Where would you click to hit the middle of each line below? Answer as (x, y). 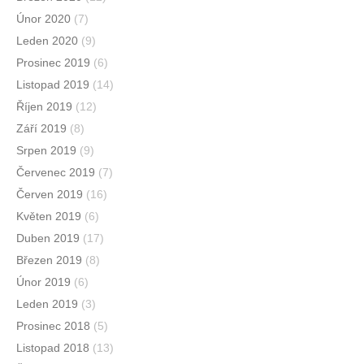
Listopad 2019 (53, 85)
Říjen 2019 (44, 107)
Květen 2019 (49, 217)
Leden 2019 (47, 304)
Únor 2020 (43, 19)
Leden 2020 (47, 41)
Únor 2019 (43, 282)
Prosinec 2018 (53, 326)
